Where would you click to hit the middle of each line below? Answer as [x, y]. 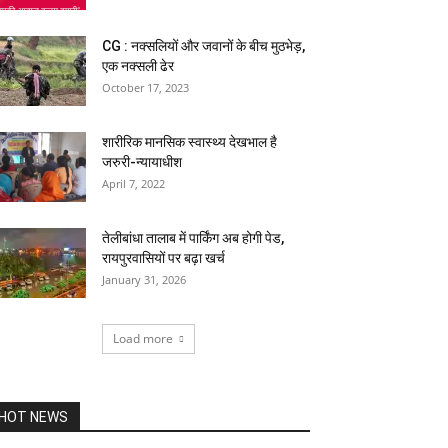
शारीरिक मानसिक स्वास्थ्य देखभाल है [189, 142]
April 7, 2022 [133, 183]
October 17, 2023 [145, 87]
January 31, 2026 [144, 279]
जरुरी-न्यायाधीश [142, 162]
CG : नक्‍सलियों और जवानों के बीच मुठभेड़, [203, 46]
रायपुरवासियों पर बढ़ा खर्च [163, 258]
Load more [142, 338]
